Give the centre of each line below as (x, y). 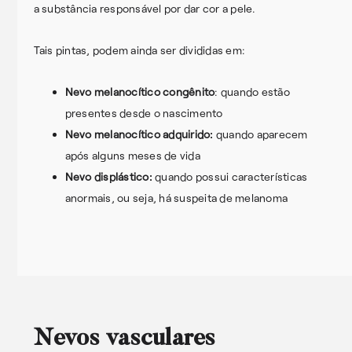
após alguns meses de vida (132, 155)
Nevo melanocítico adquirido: (139, 134)
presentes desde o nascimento (144, 112)
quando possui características (230, 176)
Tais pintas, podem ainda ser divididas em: (141, 49)
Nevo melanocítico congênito (140, 91)
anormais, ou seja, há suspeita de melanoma (176, 197)
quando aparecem (260, 134)
